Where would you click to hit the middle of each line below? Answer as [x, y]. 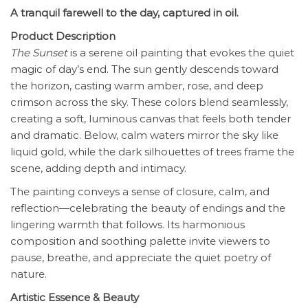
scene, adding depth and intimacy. [98, 168]
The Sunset [39, 53]
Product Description [63, 36]
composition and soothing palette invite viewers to [140, 241]
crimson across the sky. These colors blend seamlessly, [149, 102]
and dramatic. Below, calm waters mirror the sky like [144, 135]
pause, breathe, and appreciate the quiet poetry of [141, 258]
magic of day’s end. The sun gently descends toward [144, 69]
